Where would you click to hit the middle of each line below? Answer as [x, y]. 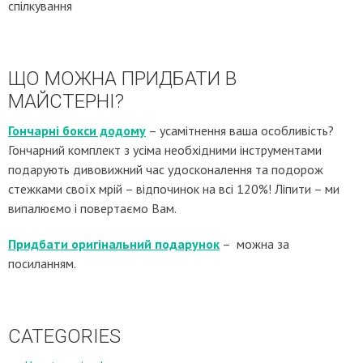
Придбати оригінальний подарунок [114, 244]
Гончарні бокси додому [77, 130]
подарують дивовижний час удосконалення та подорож [166, 169]
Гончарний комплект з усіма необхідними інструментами [165, 150]
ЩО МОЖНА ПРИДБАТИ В [122, 79]
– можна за [254, 244]
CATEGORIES [64, 336]
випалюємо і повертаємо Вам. [92, 208]
